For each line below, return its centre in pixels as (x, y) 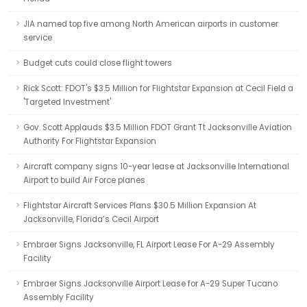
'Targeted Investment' (67, 102)
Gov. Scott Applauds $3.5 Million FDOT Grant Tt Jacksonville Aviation (158, 127)
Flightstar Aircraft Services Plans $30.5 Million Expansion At (140, 206)
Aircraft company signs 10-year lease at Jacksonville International (156, 167)
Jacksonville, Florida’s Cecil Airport (91, 219)
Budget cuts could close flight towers (98, 63)
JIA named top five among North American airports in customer (151, 24)
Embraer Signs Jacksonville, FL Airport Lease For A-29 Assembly (149, 245)
